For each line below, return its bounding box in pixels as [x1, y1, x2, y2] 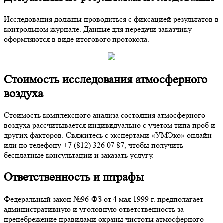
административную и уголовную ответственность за [4, 204, 184, 214]
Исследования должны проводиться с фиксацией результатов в [4, 14, 219, 24]
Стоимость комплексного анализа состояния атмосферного [4, 110, 205, 120]
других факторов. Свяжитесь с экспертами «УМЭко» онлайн [4, 130, 212, 140]
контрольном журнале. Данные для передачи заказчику [4, 24, 192, 34]
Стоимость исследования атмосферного [4, 73, 207, 87]
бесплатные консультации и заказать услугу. [4, 150, 154, 160]
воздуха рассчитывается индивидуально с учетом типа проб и [4, 120, 215, 130]
